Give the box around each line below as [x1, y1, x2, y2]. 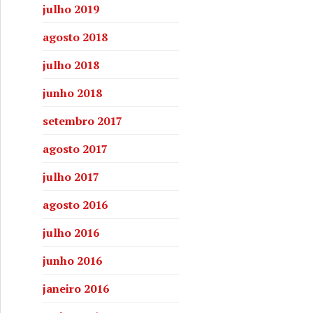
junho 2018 [43, 85, 102, 101]
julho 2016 [43, 224, 99, 240]
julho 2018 [43, 57, 99, 73]
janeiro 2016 [43, 280, 109, 296]
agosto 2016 [43, 196, 108, 212]
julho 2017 [43, 168, 99, 184]
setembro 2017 [43, 112, 122, 129]
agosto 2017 [43, 140, 108, 156]
